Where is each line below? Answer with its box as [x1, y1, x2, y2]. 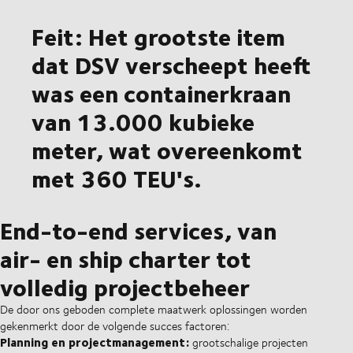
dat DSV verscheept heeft [32, 46, 311, 84]
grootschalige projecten [189, 334, 308, 351]
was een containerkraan [32, 74, 291, 112]
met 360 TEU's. [32, 159, 202, 197]
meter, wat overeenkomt [32, 131, 303, 169]
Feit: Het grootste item [32, 17, 285, 55]
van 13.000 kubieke [32, 102, 255, 140]
